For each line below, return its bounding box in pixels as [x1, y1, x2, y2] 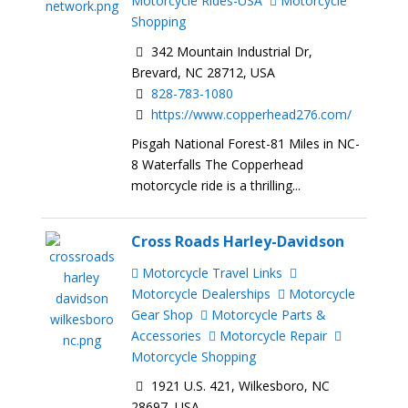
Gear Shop [131, 305, 194, 323]
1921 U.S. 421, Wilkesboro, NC [148, 377, 331, 395]
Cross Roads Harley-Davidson [131, 231, 345, 252]
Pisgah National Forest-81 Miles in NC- [131, 135, 361, 153]
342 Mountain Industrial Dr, [148, 42, 313, 60]
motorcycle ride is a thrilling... [131, 177, 301, 195]
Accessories [131, 326, 202, 344]
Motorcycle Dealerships [131, 284, 271, 302]
